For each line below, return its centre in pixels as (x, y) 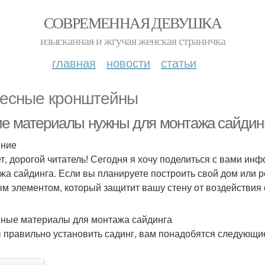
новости (128, 62)
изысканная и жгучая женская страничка (132, 41)
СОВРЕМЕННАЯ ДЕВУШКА (132, 22)
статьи (179, 62)
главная (74, 62)
